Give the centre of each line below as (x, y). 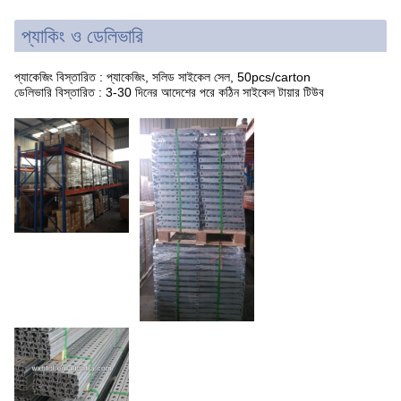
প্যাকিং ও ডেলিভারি (82, 36)
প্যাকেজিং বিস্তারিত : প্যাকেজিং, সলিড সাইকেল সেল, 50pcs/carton (162, 77)
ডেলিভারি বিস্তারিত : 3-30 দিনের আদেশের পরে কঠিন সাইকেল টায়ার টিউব (169, 92)
